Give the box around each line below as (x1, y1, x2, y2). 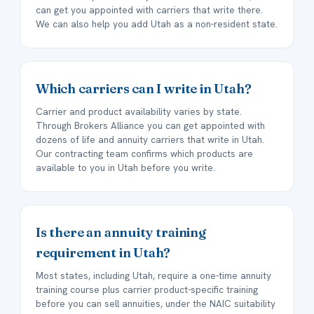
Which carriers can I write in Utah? (36, 81, 252, 97)
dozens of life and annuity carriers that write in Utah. (36, 133, 264, 146)
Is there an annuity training (36, 224, 206, 241)
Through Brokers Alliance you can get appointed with (36, 119, 265, 132)
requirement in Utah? (36, 245, 171, 261)
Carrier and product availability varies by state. (36, 105, 242, 118)
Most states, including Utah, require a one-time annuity (36, 269, 271, 282)
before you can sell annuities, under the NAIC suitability (36, 297, 275, 310)
